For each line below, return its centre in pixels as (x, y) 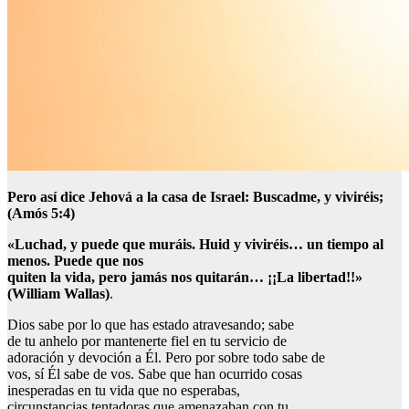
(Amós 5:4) (41, 214)
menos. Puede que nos (75, 261)
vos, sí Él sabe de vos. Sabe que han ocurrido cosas (155, 374)
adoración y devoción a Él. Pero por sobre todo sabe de (166, 358)
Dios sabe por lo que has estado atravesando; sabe (151, 325)
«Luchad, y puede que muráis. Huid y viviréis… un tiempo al (195, 245)
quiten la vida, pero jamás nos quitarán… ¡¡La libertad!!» (185, 278)
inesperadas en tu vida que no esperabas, (124, 391)
